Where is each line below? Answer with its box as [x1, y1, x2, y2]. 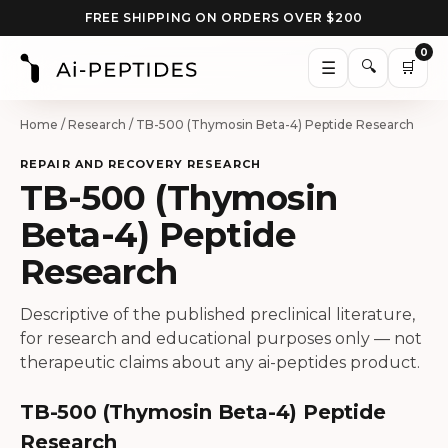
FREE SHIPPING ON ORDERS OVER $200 [85, 10, 363, 25]
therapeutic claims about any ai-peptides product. [20, 353, 420, 372]
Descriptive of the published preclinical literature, [20, 305, 415, 324]
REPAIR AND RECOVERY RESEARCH [20, 157, 261, 171]
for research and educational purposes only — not [20, 329, 422, 348]
